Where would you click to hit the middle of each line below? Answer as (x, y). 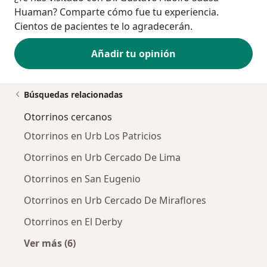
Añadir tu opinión (133, 54)
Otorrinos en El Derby (73, 222)
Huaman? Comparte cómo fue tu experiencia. (117, 12)
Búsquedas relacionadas (73, 95)
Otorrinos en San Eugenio (82, 179)
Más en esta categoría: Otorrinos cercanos (150, 257)
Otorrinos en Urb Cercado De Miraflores (115, 201)
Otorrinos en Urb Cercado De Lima (102, 158)
